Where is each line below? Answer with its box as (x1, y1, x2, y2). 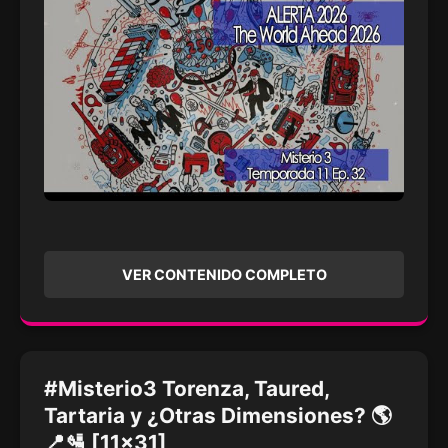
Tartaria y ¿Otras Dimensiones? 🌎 (44, 402, 392, 428)
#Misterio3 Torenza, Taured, (44, 375, 329, 401)
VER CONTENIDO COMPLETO (121, 265, 327, 283)
